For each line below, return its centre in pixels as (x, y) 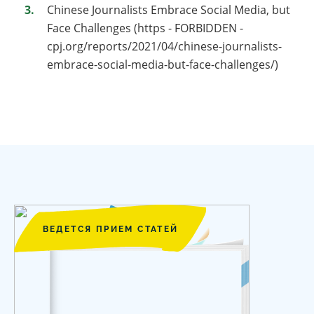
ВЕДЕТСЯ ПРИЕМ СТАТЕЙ (110, 230)
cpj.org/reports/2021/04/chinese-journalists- (164, 47)
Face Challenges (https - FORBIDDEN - (145, 28)
